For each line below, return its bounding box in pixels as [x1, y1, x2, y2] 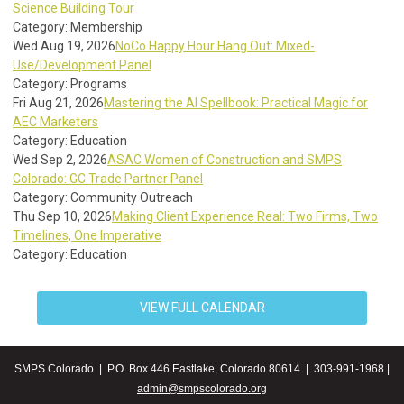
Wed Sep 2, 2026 [13, 152, 107, 167]
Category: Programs [13, 77, 127, 91]
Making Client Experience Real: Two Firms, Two [112, 209, 378, 224]
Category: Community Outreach [13, 190, 193, 205]
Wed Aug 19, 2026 [13, 39, 115, 53]
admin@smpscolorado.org [137, 382, 267, 395]
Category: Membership [13, 20, 142, 34]
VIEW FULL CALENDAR [139, 300, 265, 315]
